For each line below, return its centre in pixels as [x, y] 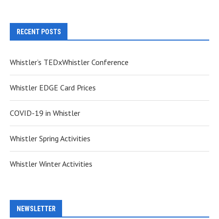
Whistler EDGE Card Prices [53, 88]
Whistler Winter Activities [51, 164]
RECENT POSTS [39, 32]
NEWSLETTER [36, 209]
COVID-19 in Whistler [45, 113]
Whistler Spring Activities [50, 138]
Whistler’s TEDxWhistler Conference [69, 62]
